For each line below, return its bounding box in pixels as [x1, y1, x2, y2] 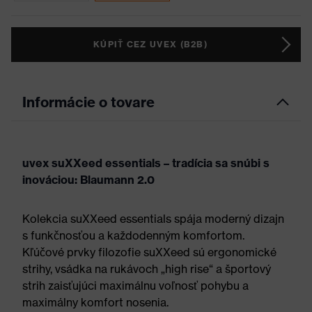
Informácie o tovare [22, 93, 155, 111]
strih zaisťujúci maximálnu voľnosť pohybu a [22, 279, 249, 292]
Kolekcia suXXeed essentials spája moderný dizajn [22, 212, 284, 226]
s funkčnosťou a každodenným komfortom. [22, 228, 244, 242]
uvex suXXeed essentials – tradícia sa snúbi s [22, 156, 270, 170]
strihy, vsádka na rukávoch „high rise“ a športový [22, 262, 271, 276]
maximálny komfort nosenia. [22, 295, 169, 309]
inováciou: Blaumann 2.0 [22, 173, 155, 187]
